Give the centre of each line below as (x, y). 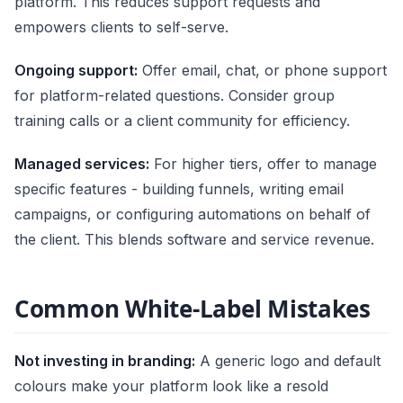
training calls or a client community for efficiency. (182, 120)
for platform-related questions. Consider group (175, 95)
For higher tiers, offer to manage (263, 163)
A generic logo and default (288, 360)
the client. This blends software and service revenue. (194, 239)
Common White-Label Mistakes (193, 308)
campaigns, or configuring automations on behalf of (193, 214)
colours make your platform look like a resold (171, 385)
